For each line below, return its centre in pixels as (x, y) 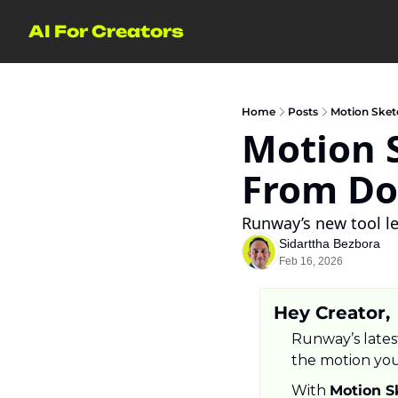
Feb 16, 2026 (311, 261)
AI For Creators (106, 31)
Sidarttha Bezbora (330, 243)
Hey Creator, (332, 313)
